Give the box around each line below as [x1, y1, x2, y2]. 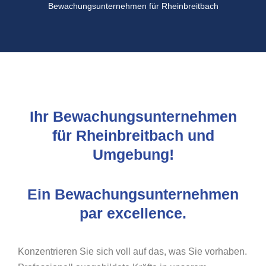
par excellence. [80, 205, 186, 221]
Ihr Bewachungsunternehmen [29, 108, 237, 125]
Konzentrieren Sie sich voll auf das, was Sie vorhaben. [18, 246, 247, 256]
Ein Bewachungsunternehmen [27, 186, 239, 202]
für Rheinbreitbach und [52, 127, 214, 144]
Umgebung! [92, 146, 174, 163]
